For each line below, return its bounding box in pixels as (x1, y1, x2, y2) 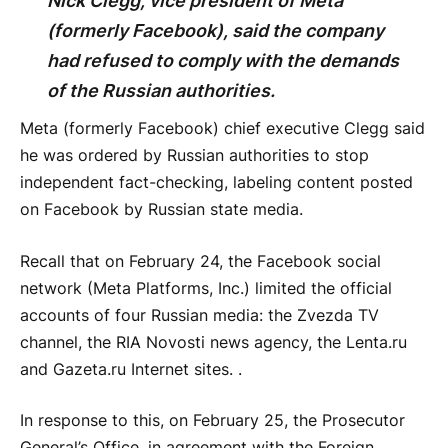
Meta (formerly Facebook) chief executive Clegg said (20, 119, 425, 139)
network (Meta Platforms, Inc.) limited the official (20, 278, 392, 298)
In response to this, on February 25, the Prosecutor (20, 411, 405, 431)
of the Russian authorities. (46, 80, 275, 102)
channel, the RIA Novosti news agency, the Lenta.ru (20, 332, 407, 352)
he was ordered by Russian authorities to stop (20, 146, 369, 166)
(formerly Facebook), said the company (46, 20, 384, 42)
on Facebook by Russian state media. (20, 200, 303, 220)
